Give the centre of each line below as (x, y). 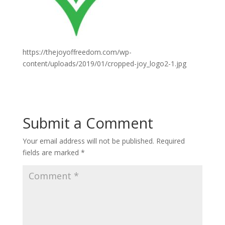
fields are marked (51, 152)
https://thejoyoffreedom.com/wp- (77, 52)
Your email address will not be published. (88, 141)
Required (170, 141)
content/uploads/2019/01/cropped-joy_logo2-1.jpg (104, 64)
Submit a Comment (88, 123)
